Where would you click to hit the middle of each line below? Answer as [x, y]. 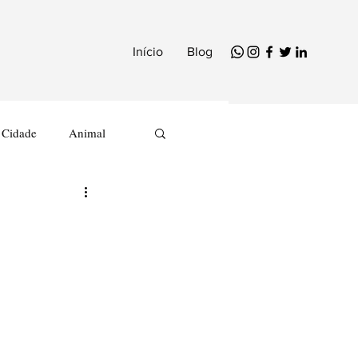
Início [148, 52]
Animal [87, 132]
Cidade [19, 132]
